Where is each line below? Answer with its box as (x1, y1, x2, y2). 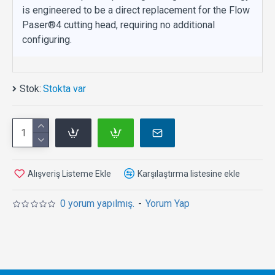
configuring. (22, 34, 72, 45)
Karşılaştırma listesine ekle (137, 168, 240, 179)
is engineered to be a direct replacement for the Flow (22, 4, 250, 16)
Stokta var (43, 83, 86, 95)
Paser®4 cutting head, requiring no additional (22, 19, 215, 31)
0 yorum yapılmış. (60, 198, 135, 209)
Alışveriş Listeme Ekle (28, 168, 111, 179)
